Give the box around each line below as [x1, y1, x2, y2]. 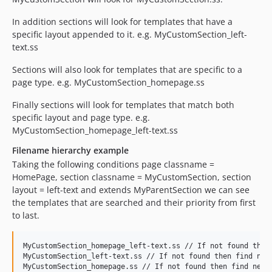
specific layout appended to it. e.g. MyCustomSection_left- [12, 29, 247, 40]
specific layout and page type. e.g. [12, 112, 150, 123]
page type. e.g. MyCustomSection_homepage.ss [12, 76, 205, 88]
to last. [12, 209, 39, 221]
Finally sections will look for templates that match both [12, 99, 234, 110]
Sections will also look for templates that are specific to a [12, 64, 242, 75]
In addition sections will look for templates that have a [12, 16, 233, 27]
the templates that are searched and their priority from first [12, 197, 256, 208]
